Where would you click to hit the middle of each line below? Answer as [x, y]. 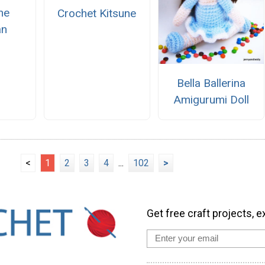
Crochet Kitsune [97, 13]
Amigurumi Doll [211, 99]
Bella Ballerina [211, 83]
